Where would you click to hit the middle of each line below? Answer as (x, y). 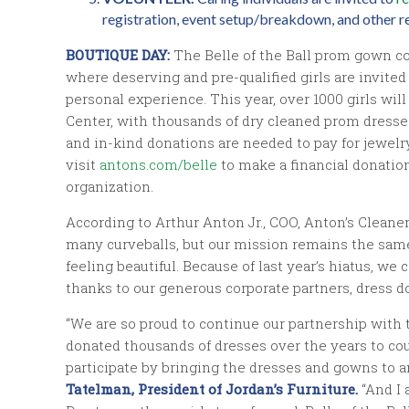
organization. (110, 186)
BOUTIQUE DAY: (120, 54)
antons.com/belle (158, 164)
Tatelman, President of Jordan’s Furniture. (212, 388)
